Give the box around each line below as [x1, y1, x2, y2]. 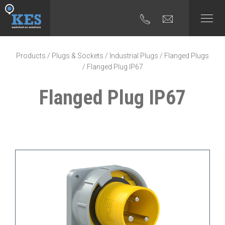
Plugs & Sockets [52, 52, 103, 60]
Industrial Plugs [109, 52, 158, 60]
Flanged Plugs [164, 52, 209, 60]
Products [16, 52, 46, 60]
